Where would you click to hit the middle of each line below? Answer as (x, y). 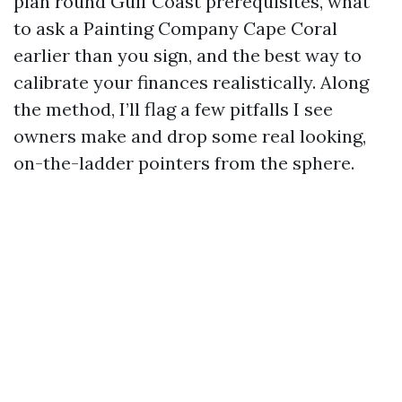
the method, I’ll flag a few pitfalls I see (173, 109)
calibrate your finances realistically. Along (191, 82)
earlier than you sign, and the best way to (188, 55)
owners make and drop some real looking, (190, 136)
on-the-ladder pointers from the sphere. (184, 163)
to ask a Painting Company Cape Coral (175, 28)
